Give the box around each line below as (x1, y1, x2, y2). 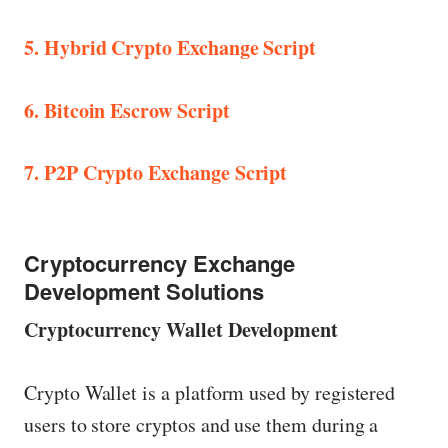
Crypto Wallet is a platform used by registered (24, 379, 396, 407)
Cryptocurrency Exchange (24, 247, 295, 280)
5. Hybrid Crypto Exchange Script (24, 32, 317, 62)
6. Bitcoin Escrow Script (24, 95, 230, 125)
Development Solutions (24, 275, 264, 308)
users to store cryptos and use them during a (24, 411, 379, 439)
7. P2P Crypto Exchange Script (24, 158, 288, 188)
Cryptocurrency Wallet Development (24, 315, 339, 345)
